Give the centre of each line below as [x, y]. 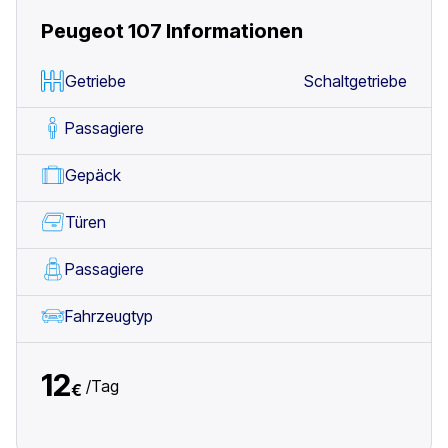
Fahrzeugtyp [109, 316]
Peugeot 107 [101, 31]
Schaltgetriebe [355, 81]
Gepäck [93, 175]
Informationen [234, 31]
